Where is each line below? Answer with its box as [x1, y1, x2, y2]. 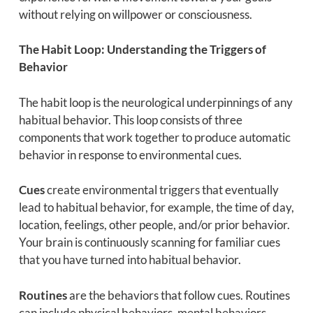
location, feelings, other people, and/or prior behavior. [18, 217, 290, 233]
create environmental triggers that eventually [44, 182, 279, 198]
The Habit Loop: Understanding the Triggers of [18, 42, 266, 57]
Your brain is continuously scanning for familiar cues [18, 235, 280, 250]
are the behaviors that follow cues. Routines [66, 287, 290, 303]
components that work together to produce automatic [18, 129, 291, 145]
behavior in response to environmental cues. [18, 147, 242, 162]
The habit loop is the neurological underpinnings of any [18, 94, 293, 110]
